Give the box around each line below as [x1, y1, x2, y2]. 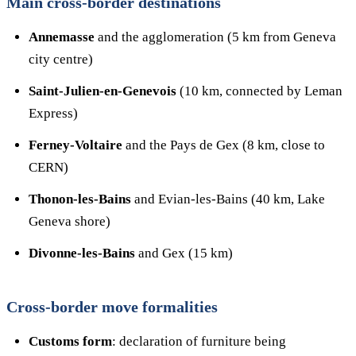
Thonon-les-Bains [29, 192, 131, 207]
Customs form [29, 334, 112, 349]
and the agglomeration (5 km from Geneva [95, 29, 336, 44]
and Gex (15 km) [135, 246, 233, 261]
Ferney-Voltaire [29, 137, 122, 153]
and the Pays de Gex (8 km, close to [122, 137, 325, 153]
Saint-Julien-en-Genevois [29, 83, 176, 99]
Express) [29, 106, 78, 121]
